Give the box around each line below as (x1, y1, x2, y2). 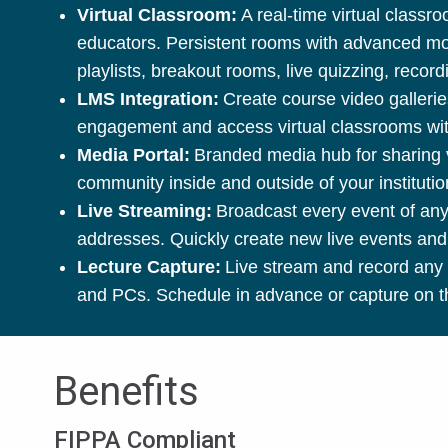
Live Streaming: (76, 200, 212, 221)
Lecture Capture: (76, 256, 221, 277)
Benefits (54, 367, 199, 415)
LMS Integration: (76, 88, 219, 109)
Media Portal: (76, 144, 190, 165)
